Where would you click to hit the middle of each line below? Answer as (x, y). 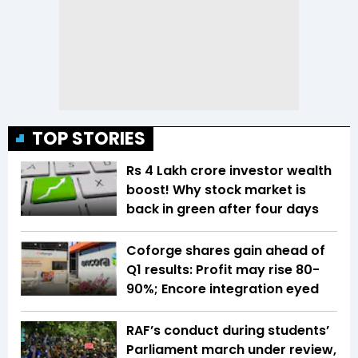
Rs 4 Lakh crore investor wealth (229, 171)
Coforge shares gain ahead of (226, 251)
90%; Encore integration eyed (223, 289)
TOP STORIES (89, 139)
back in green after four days (223, 209)
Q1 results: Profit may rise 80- (223, 270)
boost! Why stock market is (216, 190)
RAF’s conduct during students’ (228, 331)
